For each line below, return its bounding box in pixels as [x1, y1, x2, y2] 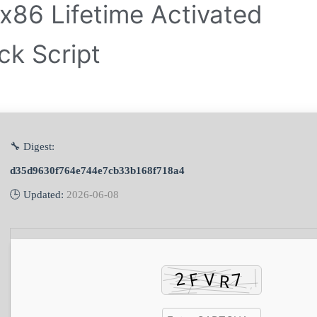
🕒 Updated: [10, 189, 67, 201]
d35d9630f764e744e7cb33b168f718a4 [10, 165, 185, 177]
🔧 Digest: [10, 141, 54, 153]
